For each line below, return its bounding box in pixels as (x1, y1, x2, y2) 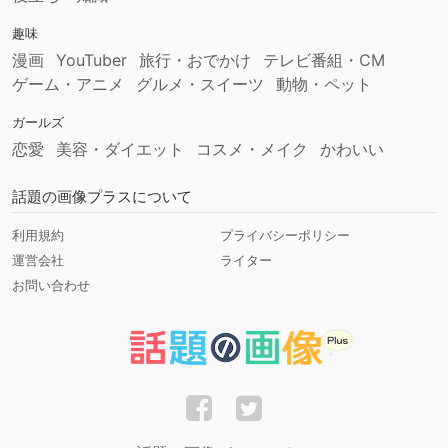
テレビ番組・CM (263, 50, 385, 71)
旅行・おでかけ (139, 50, 251, 71)
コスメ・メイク (196, 139, 308, 160)
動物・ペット (276, 74, 372, 95)
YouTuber (56, 50, 127, 71)
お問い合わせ (12, 277, 90, 294)
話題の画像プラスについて (12, 187, 192, 207)
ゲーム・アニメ (12, 74, 124, 95)
